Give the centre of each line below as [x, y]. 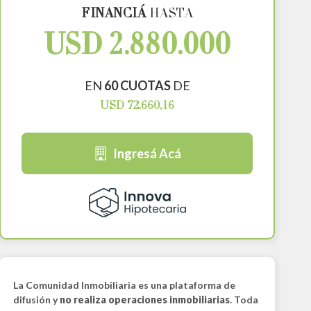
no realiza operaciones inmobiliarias [144, 300]
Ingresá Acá [147, 153]
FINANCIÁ [114, 15]
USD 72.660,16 [137, 106]
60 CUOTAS [137, 85]
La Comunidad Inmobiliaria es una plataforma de [124, 285]
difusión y [36, 300]
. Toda [244, 300]
